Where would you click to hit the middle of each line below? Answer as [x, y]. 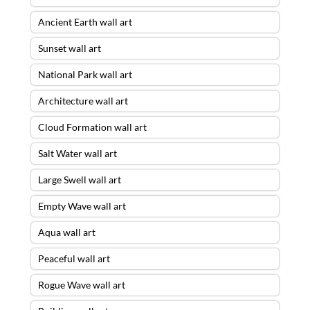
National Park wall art [85, 74]
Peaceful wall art [74, 258]
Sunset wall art [69, 48]
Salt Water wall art [77, 153]
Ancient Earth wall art [85, 21]
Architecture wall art [83, 100]
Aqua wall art [66, 232]
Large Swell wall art [79, 179]
